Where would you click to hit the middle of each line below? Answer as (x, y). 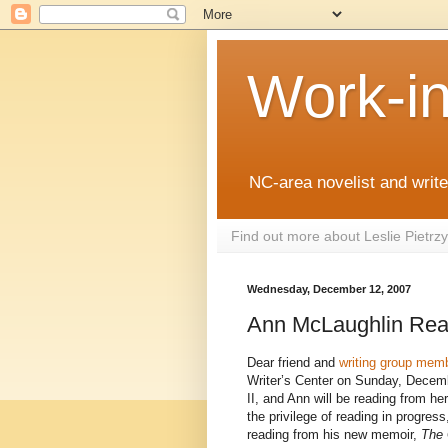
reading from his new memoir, (334, 434)
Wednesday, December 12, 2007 (329, 289)
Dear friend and (293, 362)
